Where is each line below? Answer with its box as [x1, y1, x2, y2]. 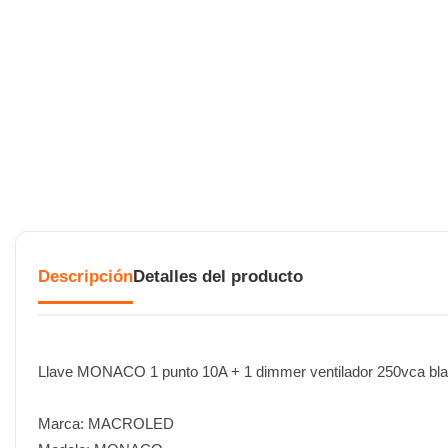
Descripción [38, 266, 133, 286]
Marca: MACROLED [38, 414, 174, 432]
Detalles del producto [133, 266, 303, 286]
